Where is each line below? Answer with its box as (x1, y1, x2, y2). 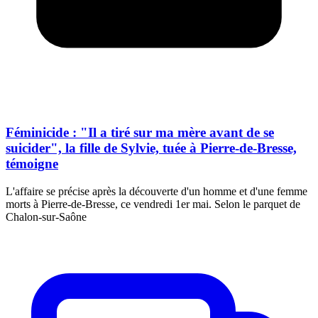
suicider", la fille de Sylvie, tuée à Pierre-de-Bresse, (6, 141, 297, 156)
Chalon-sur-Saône (6, 211, 87, 224)
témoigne (6, 156, 58, 172)
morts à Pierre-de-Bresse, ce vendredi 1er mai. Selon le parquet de (6, 198, 300, 211)
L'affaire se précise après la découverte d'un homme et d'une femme (6, 185, 307, 198)
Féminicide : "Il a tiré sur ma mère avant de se (6, 125, 274, 141)
